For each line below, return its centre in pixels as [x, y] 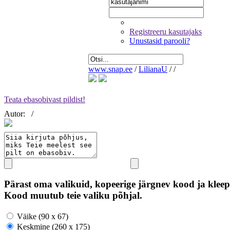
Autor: [16, 114]
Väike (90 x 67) [42, 216]
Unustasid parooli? [160, 41]
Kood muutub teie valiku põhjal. [73, 196]
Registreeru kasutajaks [166, 32]
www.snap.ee [110, 69]
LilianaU [153, 69]
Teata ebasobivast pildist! [45, 100]
